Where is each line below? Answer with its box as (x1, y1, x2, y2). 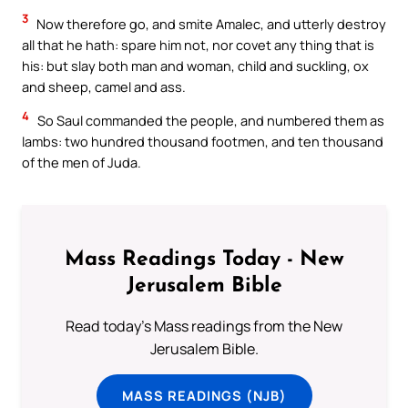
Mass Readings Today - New (64, 250, 344, 271)
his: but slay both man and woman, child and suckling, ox (22, 56, 369, 75)
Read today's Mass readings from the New (66, 315, 342, 336)
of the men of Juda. (22, 153, 141, 172)
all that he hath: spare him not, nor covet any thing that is (22, 35, 374, 54)
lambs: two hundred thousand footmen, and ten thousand (22, 132, 383, 151)
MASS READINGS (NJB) (121, 385, 287, 404)
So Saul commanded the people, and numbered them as (35, 111, 384, 130)
